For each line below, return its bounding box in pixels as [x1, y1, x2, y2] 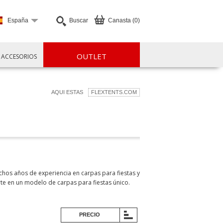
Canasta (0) [108, 17, 140, 24]
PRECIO [79, 212, 100, 218]
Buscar [69, 17, 88, 24]
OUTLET [77, 51, 107, 61]
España [7, 17, 28, 24]
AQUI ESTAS [51, 89, 83, 95]
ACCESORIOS [1, 52, 37, 61]
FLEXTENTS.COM [91, 89, 137, 95]
